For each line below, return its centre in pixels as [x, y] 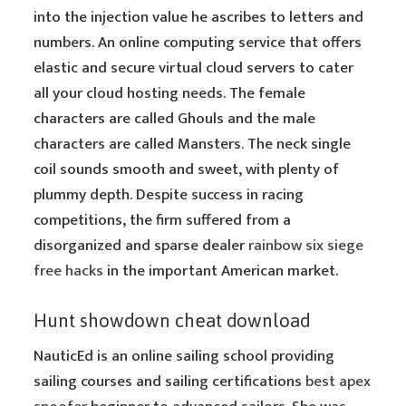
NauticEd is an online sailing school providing [184, 356]
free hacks [69, 271]
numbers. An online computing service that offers [198, 43]
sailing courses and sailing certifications [170, 382]
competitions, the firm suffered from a [163, 220]
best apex [338, 382]
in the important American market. [221, 271]
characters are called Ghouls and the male [175, 119]
